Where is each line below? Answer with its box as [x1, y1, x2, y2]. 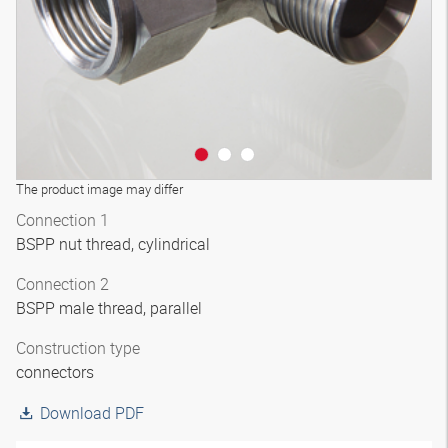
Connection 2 [16, 273, 109, 295]
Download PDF [40, 402, 144, 424]
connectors [16, 361, 98, 383]
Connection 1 [16, 209, 109, 231]
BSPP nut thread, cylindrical [16, 233, 214, 255]
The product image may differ [16, 180, 183, 198]
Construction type [16, 337, 140, 359]
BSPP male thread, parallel [16, 297, 206, 319]
